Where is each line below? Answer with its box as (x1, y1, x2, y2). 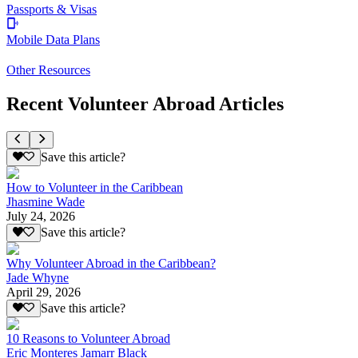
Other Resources (6, 63, 90, 78)
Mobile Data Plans (6, 33, 100, 47)
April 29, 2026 (6, 284, 81, 299)
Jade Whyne (6, 270, 69, 284)
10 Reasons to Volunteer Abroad (6, 332, 170, 346)
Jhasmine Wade (6, 195, 85, 209)
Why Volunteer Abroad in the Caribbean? (6, 256, 216, 270)
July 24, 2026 (6, 209, 75, 224)
